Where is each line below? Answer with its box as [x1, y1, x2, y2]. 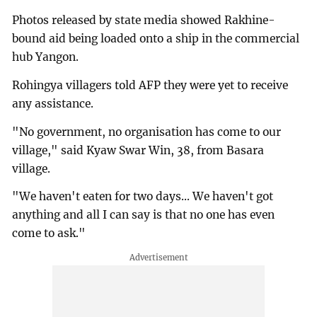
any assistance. [12, 96, 94, 110]
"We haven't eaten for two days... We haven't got [12, 190, 274, 204]
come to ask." [12, 226, 86, 241]
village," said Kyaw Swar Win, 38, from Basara [12, 143, 265, 157]
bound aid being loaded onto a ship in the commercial [12, 31, 300, 45]
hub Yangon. [12, 50, 79, 64]
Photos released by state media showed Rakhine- [12, 13, 276, 27]
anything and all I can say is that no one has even [12, 208, 275, 222]
